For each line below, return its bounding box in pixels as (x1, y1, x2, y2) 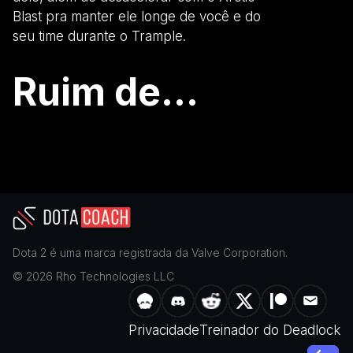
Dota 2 (13, 245, 46, 259)
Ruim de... (13, 68, 199, 115)
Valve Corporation (191, 245, 285, 259)
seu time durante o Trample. (13, 28, 186, 44)
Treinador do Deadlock (199, 321, 340, 338)
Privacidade (128, 321, 199, 338)
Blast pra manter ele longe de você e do (13, 8, 261, 24)
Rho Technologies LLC (56, 269, 174, 283)
